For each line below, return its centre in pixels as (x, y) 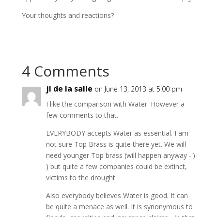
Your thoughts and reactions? (68, 15)
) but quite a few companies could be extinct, (116, 166)
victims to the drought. (81, 177)
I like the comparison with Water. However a (115, 104)
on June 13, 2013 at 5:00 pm (138, 89)
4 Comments (65, 71)
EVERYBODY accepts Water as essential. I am (117, 133)
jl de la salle (69, 88)
